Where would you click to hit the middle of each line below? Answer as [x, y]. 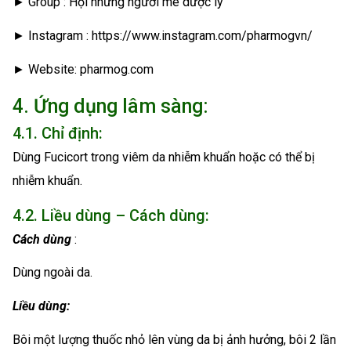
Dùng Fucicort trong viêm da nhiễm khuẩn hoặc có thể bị [164, 157]
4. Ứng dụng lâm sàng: [110, 106]
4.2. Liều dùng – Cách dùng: [111, 215]
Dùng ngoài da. [52, 273]
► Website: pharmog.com [83, 69]
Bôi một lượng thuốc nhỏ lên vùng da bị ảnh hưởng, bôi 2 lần [174, 339]
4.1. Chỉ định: [58, 133]
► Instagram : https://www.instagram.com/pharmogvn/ [163, 36]
